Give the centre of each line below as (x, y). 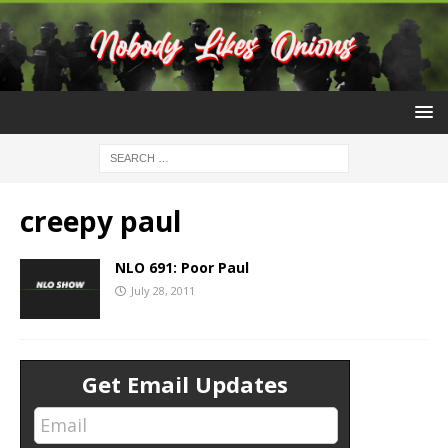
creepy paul (100, 221)
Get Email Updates (185, 384)
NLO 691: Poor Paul (182, 268)
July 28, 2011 (163, 291)
